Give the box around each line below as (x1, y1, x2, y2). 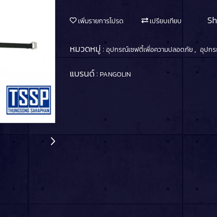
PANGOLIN (100, 69, 131, 79)
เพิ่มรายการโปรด (77, 15, 124, 26)
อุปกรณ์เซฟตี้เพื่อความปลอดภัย (106, 44, 194, 55)
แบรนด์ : (70, 66, 100, 80)
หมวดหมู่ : (70, 42, 106, 55)
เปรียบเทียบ (148, 15, 182, 26)
